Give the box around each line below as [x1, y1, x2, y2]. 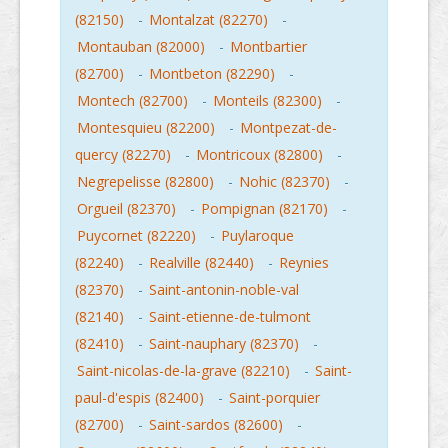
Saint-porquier [229, 388, 320, 408]
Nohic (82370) [239, 172, 330, 192]
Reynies [279, 253, 329, 273]
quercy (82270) [75, 145, 171, 165]
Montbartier [230, 37, 307, 57]
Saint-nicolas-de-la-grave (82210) [77, 361, 290, 381]
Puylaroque [221, 226, 294, 246]
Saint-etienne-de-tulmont [149, 307, 311, 327]
